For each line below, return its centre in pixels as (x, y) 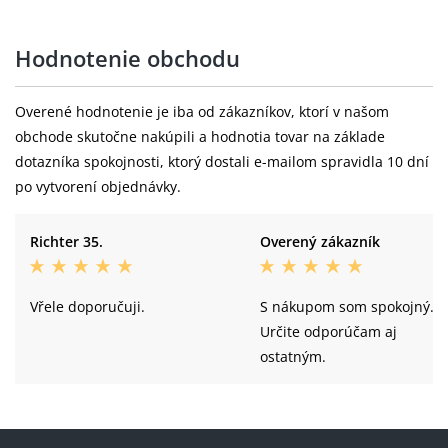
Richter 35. (66, 241)
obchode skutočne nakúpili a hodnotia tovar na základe (200, 136)
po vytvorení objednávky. (98, 186)
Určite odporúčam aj (328, 331)
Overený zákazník (320, 241)
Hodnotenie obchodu (127, 58)
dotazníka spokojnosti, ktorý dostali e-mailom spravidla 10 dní (222, 161)
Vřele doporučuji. (87, 306)
